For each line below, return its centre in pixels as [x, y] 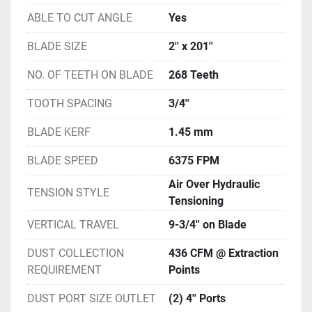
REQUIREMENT [64, 270]
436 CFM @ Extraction [224, 253]
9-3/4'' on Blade [208, 224]
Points [184, 270]
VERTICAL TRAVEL [73, 224]
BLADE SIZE [57, 46]
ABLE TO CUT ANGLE [80, 17]
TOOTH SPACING [70, 103]
